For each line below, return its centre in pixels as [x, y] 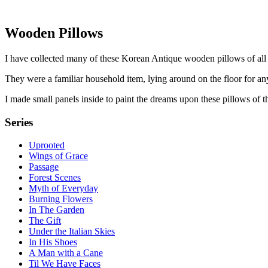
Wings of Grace [58, 156]
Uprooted [47, 145]
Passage [44, 167]
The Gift [45, 221]
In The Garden [57, 210]
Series [19, 122]
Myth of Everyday [63, 188]
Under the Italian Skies [72, 232]
